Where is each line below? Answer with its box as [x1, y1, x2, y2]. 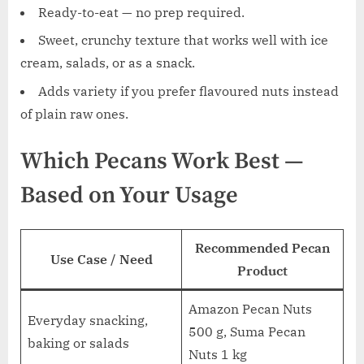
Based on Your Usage [20, 180, 238, 210]
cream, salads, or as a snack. [20, 54, 195, 71]
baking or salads [28, 335, 129, 352]
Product [237, 262, 288, 279]
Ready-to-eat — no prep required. [38, 3, 245, 20]
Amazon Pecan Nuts [188, 301, 312, 318]
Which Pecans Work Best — [20, 146, 303, 176]
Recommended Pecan [195, 240, 330, 257]
